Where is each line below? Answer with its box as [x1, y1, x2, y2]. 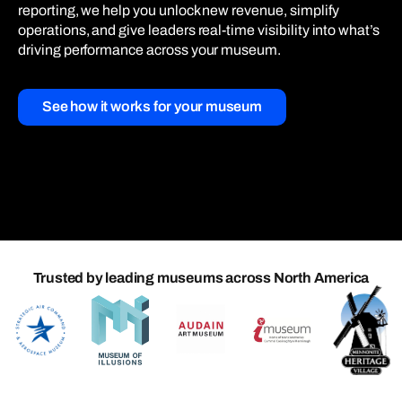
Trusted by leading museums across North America [32, 269, 370, 285]
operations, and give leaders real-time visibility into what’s [18, 22, 380, 38]
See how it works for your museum [42, 99, 262, 115]
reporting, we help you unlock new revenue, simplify [18, 3, 339, 18]
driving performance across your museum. [18, 42, 282, 57]
